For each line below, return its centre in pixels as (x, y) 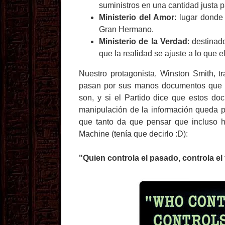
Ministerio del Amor (137, 17)
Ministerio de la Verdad (143, 41)
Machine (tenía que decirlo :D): (134, 134)
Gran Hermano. (126, 29)
